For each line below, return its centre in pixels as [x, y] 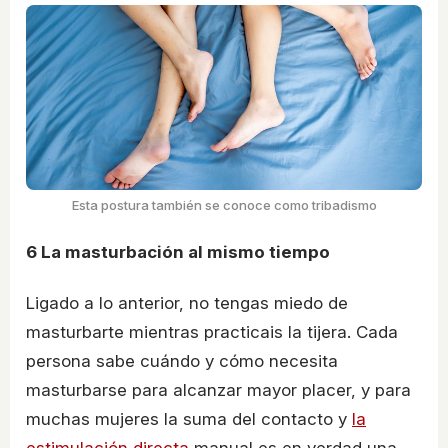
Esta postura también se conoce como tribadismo [224, 204]
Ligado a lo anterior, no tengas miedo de [187, 303]
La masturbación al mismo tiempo [183, 251]
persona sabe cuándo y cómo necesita [182, 361]
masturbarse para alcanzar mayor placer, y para [218, 390]
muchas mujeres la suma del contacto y [189, 419]
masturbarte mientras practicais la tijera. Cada [212, 332]
